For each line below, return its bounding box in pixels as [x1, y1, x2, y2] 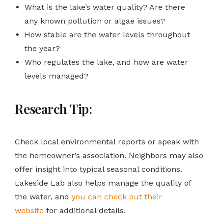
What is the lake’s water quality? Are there [25, 2, 185, 12]
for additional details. [44, 205, 126, 215]
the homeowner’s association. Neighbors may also [15, 150, 203, 160]
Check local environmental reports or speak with [15, 137, 199, 146]
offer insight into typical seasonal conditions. [15, 164, 182, 174]
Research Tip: [15, 100, 92, 117]
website [15, 205, 44, 215]
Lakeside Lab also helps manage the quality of [15, 178, 191, 188]
